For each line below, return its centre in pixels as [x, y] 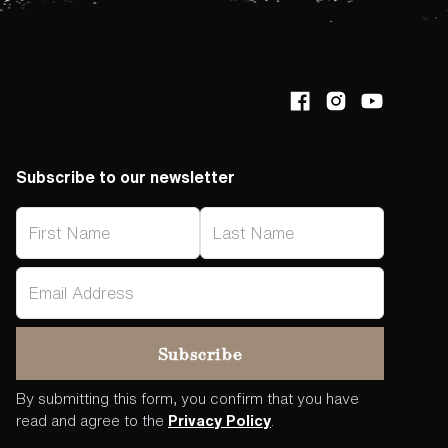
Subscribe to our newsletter [125, 177]
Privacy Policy [219, 421]
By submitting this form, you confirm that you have [187, 399]
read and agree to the [91, 421]
